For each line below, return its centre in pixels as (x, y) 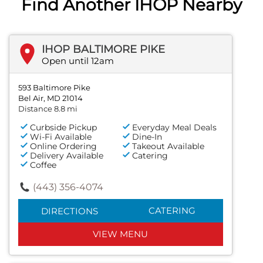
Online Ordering (63, 146)
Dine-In (147, 136)
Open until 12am (78, 60)
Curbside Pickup (63, 127)
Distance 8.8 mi (48, 108)
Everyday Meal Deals (175, 127)
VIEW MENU (121, 234)
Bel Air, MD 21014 (50, 98)
